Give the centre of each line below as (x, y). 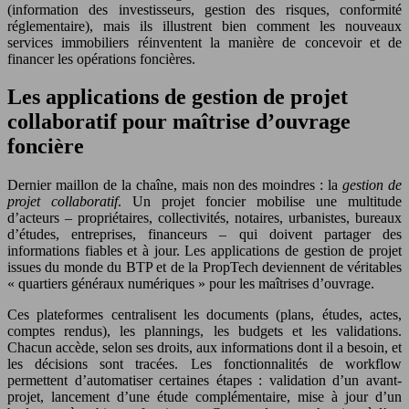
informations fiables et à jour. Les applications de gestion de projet (204, 251)
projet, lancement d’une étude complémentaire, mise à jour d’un (204, 397)
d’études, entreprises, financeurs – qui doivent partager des (204, 235)
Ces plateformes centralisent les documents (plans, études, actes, (204, 315)
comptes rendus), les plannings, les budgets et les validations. (204, 331)
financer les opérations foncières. (101, 58)
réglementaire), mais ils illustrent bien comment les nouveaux (204, 26)
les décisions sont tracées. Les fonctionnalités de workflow (204, 364)
